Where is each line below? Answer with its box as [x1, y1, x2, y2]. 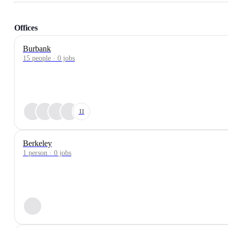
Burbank [23, 44, 51, 53]
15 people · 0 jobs [23, 54, 75, 62]
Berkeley [23, 139, 52, 148]
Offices [14, 23, 38, 32]
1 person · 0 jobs [23, 149, 71, 157]
